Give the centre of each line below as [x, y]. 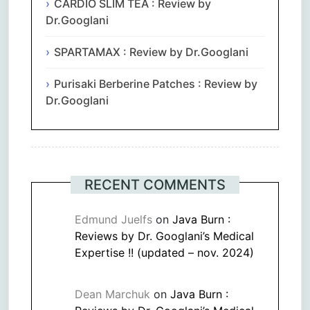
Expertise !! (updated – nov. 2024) [164, 253]
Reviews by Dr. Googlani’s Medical [164, 236]
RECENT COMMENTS [155, 185]
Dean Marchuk [112, 294]
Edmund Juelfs [113, 220]
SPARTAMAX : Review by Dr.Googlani [151, 52]
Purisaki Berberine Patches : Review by [156, 84]
